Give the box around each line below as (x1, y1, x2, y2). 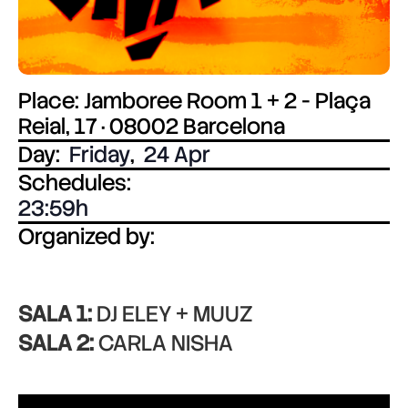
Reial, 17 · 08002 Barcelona (18, 112, 285, 140)
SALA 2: (18, 329, 94, 357)
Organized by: (18, 222, 155, 250)
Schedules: (18, 168, 131, 197)
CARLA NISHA (94, 329, 233, 357)
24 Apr (144, 140, 210, 168)
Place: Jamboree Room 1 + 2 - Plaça (18, 87, 371, 115)
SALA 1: (18, 300, 92, 328)
